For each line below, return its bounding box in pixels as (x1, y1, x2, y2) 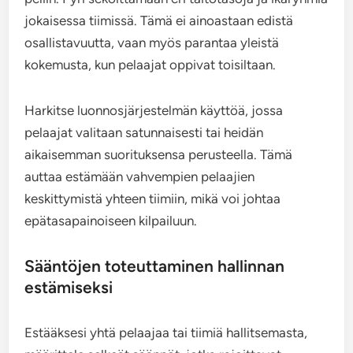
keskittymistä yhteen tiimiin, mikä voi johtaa (24, 190, 281, 206)
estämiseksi (24, 277, 113, 297)
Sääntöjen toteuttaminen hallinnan (24, 255, 285, 276)
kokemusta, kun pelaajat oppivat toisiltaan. (24, 56, 277, 72)
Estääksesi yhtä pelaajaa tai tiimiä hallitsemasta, (24, 324, 308, 340)
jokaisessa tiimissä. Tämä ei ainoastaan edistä (24, 12, 294, 28)
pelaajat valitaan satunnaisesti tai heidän (24, 124, 264, 140)
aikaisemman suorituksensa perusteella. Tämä (24, 146, 293, 162)
